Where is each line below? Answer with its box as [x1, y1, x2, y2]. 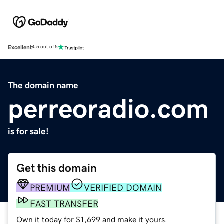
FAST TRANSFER [30, 199, 98, 208]
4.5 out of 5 [32, 44, 58, 50]
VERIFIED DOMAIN [84, 183, 162, 192]
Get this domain [16, 162, 97, 174]
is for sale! [8, 126, 49, 136]
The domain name [8, 80, 78, 90]
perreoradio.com [8, 94, 209, 122]
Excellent [8, 44, 32, 50]
